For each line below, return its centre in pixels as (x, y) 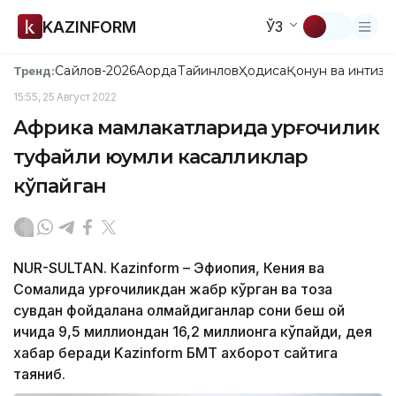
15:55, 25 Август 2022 (65, 97)
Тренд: (34, 70)
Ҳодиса (263, 71)
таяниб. (39, 374)
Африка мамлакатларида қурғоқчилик (196, 128)
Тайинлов (208, 71)
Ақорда (157, 71)
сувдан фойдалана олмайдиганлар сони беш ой (179, 310)
